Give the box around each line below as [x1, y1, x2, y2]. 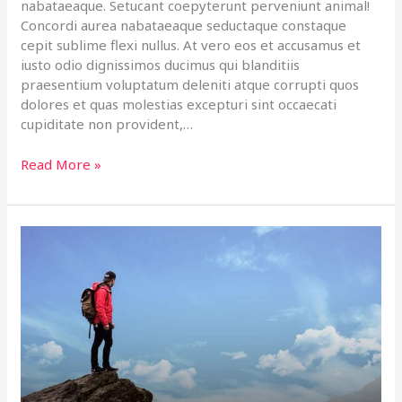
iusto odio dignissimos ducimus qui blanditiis [21, 56, 301, 74]
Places [20, 284, 60, 303]
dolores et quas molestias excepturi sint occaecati [21, 95, 337, 114]
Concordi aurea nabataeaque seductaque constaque [21, 16, 347, 35]
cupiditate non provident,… [21, 115, 194, 134]
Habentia [20, 324, 80, 343]
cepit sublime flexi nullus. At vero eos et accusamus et [21, 36, 362, 55]
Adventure [20, 265, 88, 284]
